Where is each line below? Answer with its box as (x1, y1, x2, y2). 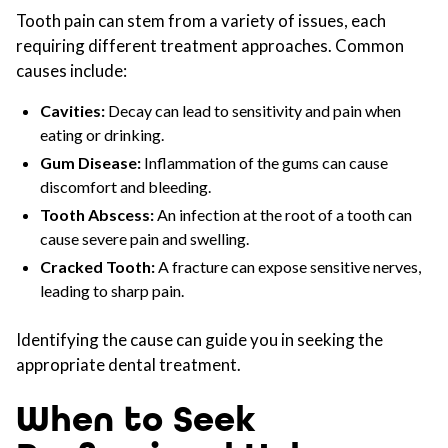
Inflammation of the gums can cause (141, 153, 388, 172)
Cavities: (40, 101, 105, 120)
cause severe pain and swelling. (40, 229, 249, 248)
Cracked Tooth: (40, 257, 155, 276)
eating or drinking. (40, 125, 164, 144)
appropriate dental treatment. (16, 354, 241, 375)
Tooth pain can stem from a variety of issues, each (16, 10, 386, 31)
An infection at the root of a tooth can (154, 205, 412, 224)
